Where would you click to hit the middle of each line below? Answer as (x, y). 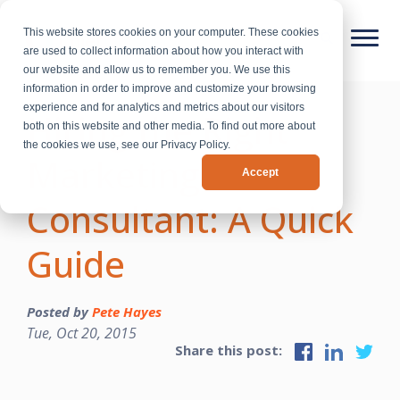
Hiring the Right (158, 129)
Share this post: (230, 350)
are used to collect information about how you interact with (164, 51)
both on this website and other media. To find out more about (170, 126)
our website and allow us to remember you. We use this (157, 70)
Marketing (113, 174)
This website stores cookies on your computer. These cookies (171, 33)
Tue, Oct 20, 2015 (82, 333)
